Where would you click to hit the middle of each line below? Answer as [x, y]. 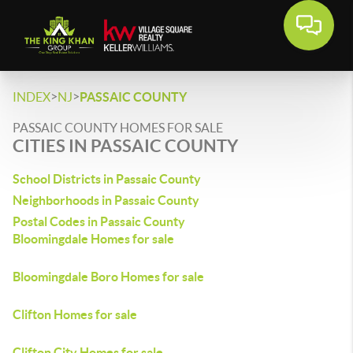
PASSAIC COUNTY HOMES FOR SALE [118, 128]
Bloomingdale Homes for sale [93, 239]
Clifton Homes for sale [75, 314]
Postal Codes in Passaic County [99, 221]
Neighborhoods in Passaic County [106, 200]
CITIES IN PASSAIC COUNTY [125, 145]
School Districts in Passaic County [107, 179]
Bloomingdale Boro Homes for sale [108, 277]
